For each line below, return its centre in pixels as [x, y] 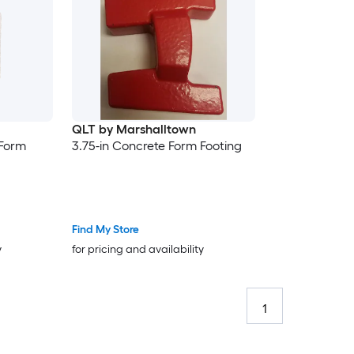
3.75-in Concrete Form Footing [156, 146]
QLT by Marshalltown [134, 130]
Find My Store [105, 230]
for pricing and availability [137, 250]
